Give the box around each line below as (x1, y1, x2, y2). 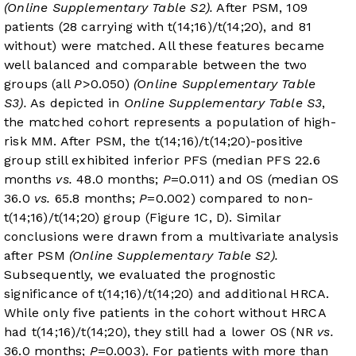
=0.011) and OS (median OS (170, 172, 339, 188)
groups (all (4, 76, 75, 92)
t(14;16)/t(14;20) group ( (4, 210, 149, 226)
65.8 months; (50, 191, 140, 207)
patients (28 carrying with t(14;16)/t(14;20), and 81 (4, 19, 311, 35)
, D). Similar (208, 210, 282, 226)
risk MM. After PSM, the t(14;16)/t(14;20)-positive (4, 133, 304, 149)
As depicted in (26, 95, 124, 111)
